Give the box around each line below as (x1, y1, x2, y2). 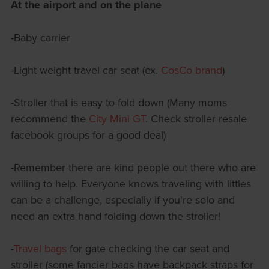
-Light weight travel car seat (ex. (10, 62, 161, 78)
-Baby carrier (10, 30, 70, 46)
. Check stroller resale (145, 111, 247, 127)
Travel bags (13, 241, 67, 256)
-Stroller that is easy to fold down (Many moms (10, 95, 227, 110)
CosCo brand (160, 62, 222, 78)
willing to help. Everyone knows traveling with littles (10, 176, 251, 192)
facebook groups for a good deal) (10, 127, 166, 143)
